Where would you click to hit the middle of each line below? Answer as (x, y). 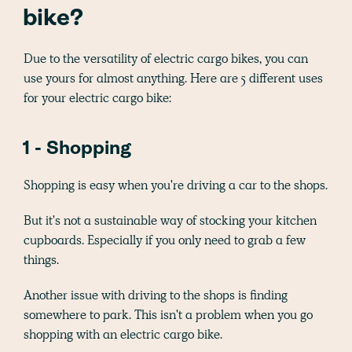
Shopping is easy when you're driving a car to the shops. (176, 185)
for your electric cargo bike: (97, 97)
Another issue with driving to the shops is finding (156, 295)
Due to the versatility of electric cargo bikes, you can (166, 58)
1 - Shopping (77, 149)
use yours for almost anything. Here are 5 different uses (173, 78)
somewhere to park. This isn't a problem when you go (168, 314)
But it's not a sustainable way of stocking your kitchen (170, 220)
